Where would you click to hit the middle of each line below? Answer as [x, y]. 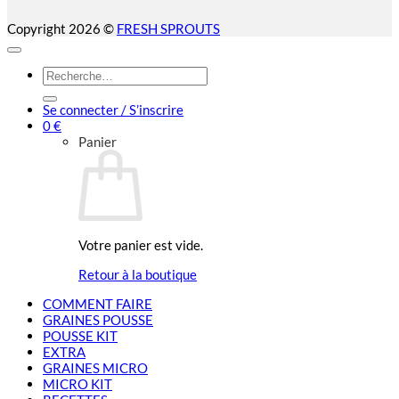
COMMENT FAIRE [98, 304]
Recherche [73, 73]
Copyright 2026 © [62, 29]
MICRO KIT [77, 384]
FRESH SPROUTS [168, 29]
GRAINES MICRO [95, 368]
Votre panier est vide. [141, 244]
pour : [58, 90]
